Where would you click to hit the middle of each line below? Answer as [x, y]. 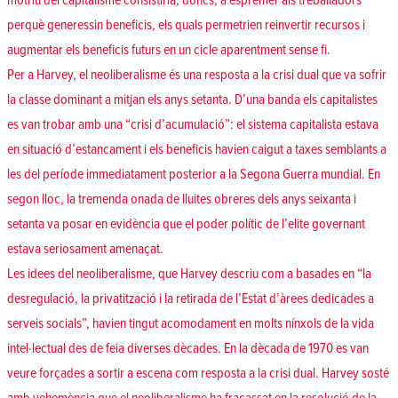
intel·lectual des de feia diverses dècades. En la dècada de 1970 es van [188, 349]
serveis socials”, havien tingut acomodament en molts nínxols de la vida [191, 324]
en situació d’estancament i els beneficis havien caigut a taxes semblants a [197, 150]
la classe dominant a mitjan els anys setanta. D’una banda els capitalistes [192, 100]
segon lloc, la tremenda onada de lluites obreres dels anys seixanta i [182, 199]
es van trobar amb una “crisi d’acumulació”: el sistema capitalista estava [193, 125]
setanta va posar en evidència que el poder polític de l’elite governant [186, 224]
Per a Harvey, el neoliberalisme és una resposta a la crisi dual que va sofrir [197, 75]
